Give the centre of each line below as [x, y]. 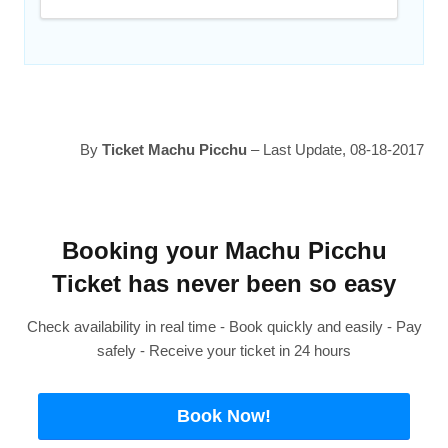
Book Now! [223, 415]
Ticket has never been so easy [224, 284]
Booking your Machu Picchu [224, 251]
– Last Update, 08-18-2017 [335, 149]
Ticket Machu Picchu [174, 149]
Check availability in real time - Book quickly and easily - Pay [224, 327]
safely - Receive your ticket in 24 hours [224, 351]
